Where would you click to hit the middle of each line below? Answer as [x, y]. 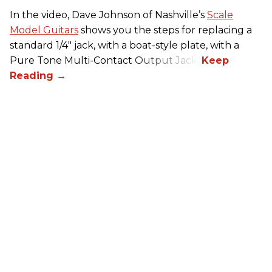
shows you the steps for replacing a [165, 30]
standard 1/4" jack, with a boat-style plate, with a [124, 45]
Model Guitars [44, 30]
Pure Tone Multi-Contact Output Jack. [106, 60]
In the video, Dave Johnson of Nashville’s [108, 15]
